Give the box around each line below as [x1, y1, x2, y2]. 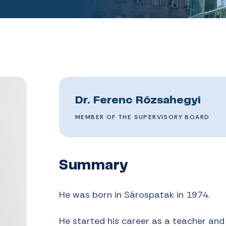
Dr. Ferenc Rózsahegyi [75, 96, 201, 105]
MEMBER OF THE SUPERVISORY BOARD [75, 113, 210, 121]
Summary [59, 160, 128, 173]
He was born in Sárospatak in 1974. [59, 189, 210, 201]
